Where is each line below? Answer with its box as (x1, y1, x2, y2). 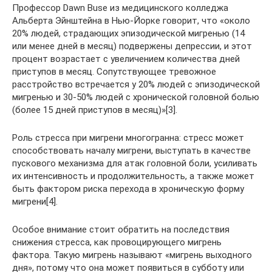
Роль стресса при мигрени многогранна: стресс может (12, 132, 244, 143)
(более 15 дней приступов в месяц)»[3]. (12, 104, 177, 115)
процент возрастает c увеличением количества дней (12, 53, 240, 64)
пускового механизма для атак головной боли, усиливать (12, 157, 257, 169)
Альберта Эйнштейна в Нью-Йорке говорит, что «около (12, 15, 250, 26)
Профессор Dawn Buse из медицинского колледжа (12, 2, 228, 13)
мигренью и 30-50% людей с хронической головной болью (12, 91, 259, 103)
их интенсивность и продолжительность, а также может (12, 170, 254, 182)
